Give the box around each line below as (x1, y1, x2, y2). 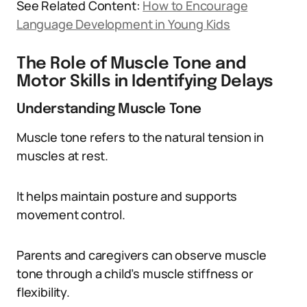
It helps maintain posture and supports (16, 188, 238, 204)
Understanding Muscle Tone (16, 102, 201, 116)
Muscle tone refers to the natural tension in (16, 129, 265, 145)
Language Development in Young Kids (16, 16, 230, 32)
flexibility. (16, 284, 70, 300)
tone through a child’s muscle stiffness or (16, 265, 254, 282)
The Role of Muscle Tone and (16, 56, 247, 73)
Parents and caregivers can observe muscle (16, 247, 267, 263)
